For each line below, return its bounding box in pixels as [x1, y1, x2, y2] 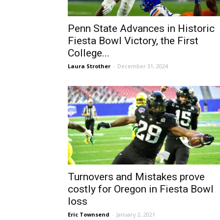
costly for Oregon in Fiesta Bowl [68, 183, 214, 195]
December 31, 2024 [117, 62, 168, 70]
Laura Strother [68, 62, 110, 70]
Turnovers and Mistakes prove [68, 171, 205, 183]
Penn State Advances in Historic [68, 23, 215, 34]
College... [68, 47, 110, 59]
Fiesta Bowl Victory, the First [68, 35, 198, 47]
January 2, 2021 [116, 211, 155, 218]
